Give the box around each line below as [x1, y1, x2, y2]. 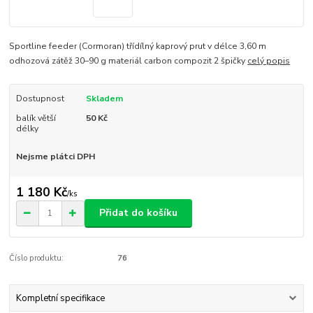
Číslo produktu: [9, 252, 64, 263]
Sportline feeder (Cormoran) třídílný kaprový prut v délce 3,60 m [9, 41, 267, 52]
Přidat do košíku [99, 206, 177, 220]
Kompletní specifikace [15, 291, 105, 305]
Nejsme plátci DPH [15, 151, 95, 163]
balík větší [15, 112, 56, 124]
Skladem [85, 93, 123, 105]
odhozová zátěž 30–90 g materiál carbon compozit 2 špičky [9, 55, 248, 67]
